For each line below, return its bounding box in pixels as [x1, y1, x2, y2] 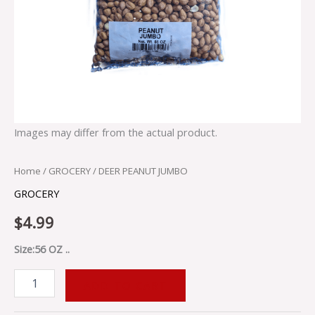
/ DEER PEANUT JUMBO [91, 164, 188, 177]
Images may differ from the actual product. [14, 124, 217, 139]
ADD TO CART [83, 278, 167, 292]
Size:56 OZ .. [14, 242, 70, 257]
